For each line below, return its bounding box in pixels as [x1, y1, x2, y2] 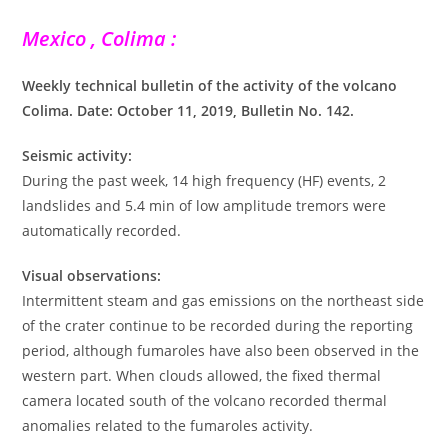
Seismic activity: [22, 145, 133, 165]
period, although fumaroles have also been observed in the [22, 340, 420, 360]
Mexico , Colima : [22, 24, 177, 52]
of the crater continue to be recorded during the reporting [22, 315, 414, 335]
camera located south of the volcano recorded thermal [22, 390, 388, 410]
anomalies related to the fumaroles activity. [22, 415, 314, 435]
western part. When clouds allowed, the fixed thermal [22, 365, 382, 385]
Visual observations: [22, 265, 162, 285]
